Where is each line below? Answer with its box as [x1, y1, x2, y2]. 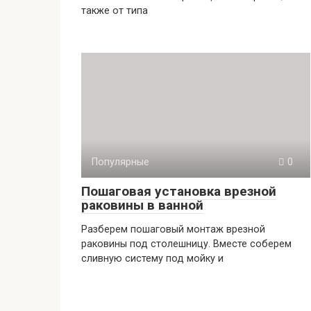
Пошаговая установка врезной [81, 183, 276, 199]
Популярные [92, 156, 149, 168]
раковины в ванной [81, 197, 203, 213]
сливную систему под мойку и [81, 253, 224, 264]
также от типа [81, 5, 148, 17]
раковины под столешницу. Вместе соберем [81, 238, 292, 250]
